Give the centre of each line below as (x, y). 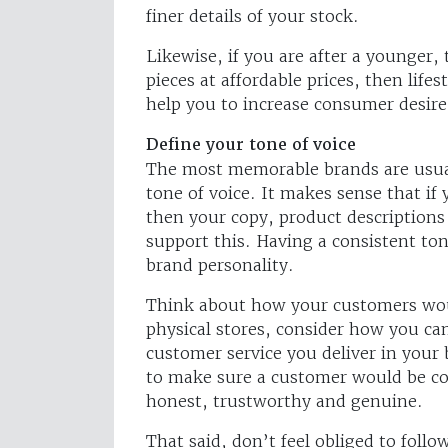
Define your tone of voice (251, 144)
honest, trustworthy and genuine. (284, 400)
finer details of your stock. (252, 15)
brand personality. (220, 264)
